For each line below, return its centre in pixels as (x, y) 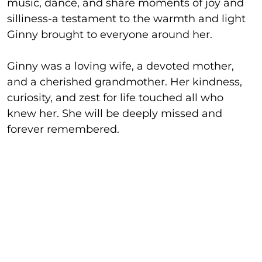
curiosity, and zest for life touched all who (115, 97)
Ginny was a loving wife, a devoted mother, (120, 66)
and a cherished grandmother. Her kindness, (125, 82)
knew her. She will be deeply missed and (115, 113)
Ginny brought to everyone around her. (110, 34)
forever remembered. (63, 129)
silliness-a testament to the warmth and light (126, 18)
